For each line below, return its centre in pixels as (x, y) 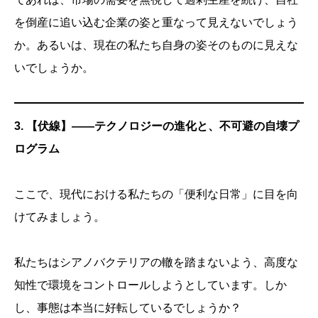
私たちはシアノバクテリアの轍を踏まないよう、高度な (156, 263)
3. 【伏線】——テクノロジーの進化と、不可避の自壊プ (157, 126)
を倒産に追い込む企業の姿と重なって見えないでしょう (156, 23)
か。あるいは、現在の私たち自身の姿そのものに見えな (156, 45)
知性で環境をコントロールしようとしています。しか (150, 285)
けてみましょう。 (60, 217)
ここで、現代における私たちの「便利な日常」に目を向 (156, 194)
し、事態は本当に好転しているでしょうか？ (128, 308)
